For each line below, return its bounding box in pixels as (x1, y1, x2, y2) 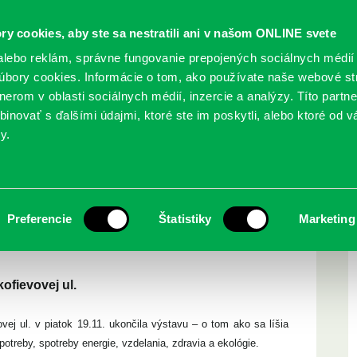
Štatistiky (159, 212, 212, 226)
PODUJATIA (120, 96, 195, 120)
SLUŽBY (39, 96, 92, 120)
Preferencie (6, 212, 72, 226)
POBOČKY (214, 96, 281, 120)
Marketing (298, 212, 355, 226)
